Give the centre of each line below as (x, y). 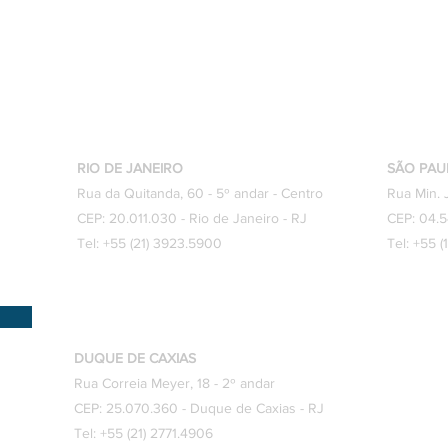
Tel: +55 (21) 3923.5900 (149, 243)
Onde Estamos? (143, 111)
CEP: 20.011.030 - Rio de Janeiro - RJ (192, 218)
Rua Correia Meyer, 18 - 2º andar (174, 383)
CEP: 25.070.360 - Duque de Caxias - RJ (199, 408)
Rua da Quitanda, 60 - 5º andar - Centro (200, 193)
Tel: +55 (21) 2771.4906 (143, 433)
